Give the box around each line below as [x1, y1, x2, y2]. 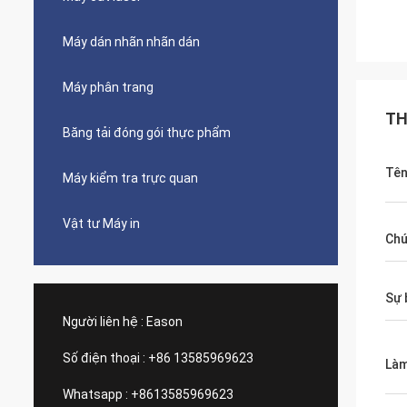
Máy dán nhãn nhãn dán [63, 35, 200, 49]
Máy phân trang [63, 80, 154, 94]
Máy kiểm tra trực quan [63, 171, 198, 185]
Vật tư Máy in [63, 216, 140, 231]
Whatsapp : [63, 387, 128, 402]
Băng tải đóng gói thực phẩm [63, 125, 231, 140]
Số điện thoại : [63, 351, 145, 365]
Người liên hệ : [63, 314, 144, 329]
